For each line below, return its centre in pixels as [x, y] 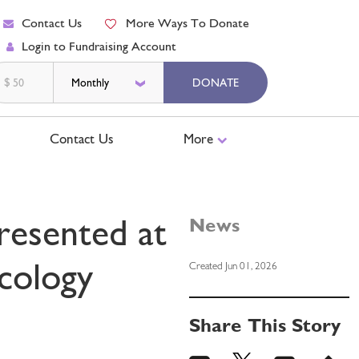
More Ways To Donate [187, 23]
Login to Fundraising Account [99, 46]
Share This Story [265, 325]
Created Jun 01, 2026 [233, 266]
